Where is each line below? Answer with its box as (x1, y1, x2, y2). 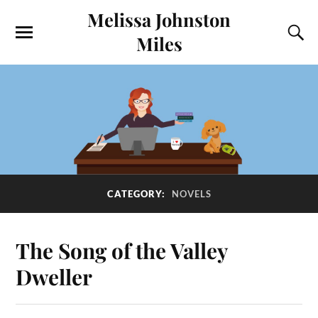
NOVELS (171, 188, 212, 200)
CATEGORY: (106, 188, 168, 200)
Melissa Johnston (87, 7, 231, 31)
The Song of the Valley (16, 236, 228, 264)
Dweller (16, 262, 93, 290)
